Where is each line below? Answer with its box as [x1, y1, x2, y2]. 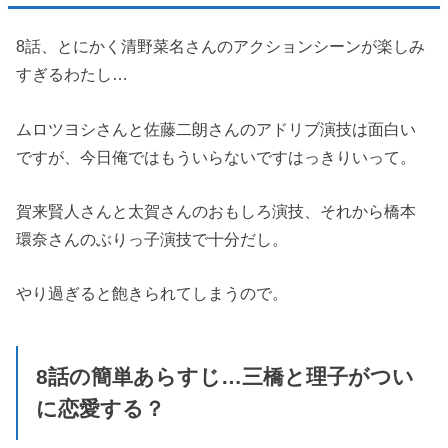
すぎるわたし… [16, 65, 129, 84]
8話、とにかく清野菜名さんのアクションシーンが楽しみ [16, 37, 426, 56]
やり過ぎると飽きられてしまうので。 [16, 284, 289, 303]
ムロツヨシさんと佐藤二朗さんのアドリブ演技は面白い [16, 119, 417, 138]
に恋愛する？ [35, 396, 165, 421]
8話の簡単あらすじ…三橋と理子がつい [35, 364, 414, 389]
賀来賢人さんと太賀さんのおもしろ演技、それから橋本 [16, 201, 417, 220]
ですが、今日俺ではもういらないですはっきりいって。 [16, 147, 417, 166]
